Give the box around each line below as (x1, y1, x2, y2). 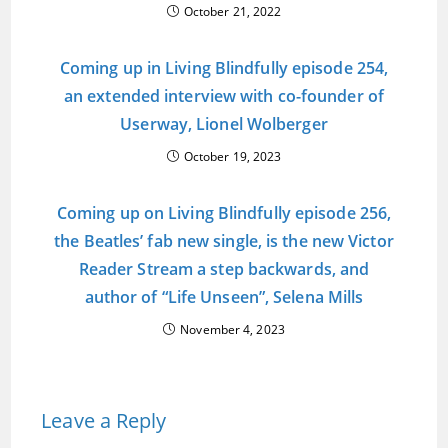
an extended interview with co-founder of (63, 85, 384, 107)
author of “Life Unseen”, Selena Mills (84, 286, 364, 308)
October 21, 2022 (183, 3, 282, 20)
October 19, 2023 (183, 148, 282, 165)
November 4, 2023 (180, 321, 285, 338)
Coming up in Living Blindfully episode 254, (59, 57, 389, 79)
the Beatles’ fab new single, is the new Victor (54, 230, 394, 252)
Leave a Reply (41, 407, 167, 434)
